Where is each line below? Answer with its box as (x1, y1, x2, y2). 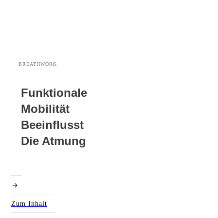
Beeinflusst (21, 118, 84, 131)
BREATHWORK (18, 61, 57, 67)
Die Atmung (21, 134, 86, 147)
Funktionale (21, 86, 87, 99)
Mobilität (21, 102, 70, 115)
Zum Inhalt (11, 200, 47, 207)
